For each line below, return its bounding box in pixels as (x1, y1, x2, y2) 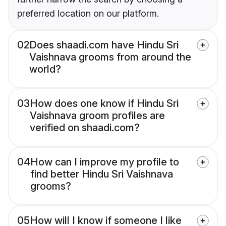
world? (29, 63, 61, 76)
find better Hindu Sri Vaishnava (30, 168, 173, 181)
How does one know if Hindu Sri (30, 97, 179, 110)
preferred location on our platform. (17, 8, 159, 19)
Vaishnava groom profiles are (30, 109, 165, 122)
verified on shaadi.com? (30, 122, 140, 134)
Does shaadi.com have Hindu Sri (29, 39, 179, 51)
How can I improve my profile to (30, 156, 179, 168)
